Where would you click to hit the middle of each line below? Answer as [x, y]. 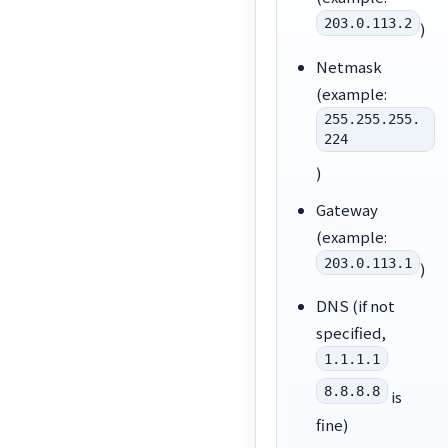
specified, [350, 333]
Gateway [346, 209]
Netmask [348, 66]
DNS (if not [355, 306]
